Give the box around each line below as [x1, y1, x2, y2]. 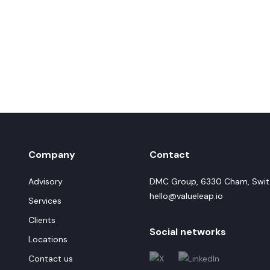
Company [28, 148, 75, 161]
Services [28, 195, 61, 206]
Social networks [149, 225, 226, 238]
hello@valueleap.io [149, 190, 223, 201]
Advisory [28, 176, 63, 187]
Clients [28, 215, 55, 225]
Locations [28, 234, 67, 245]
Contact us [28, 253, 73, 264]
